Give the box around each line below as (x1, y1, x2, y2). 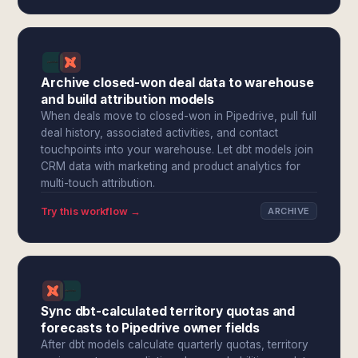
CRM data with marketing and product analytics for (41, 160, 301, 173)
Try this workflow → (41, 205, 141, 217)
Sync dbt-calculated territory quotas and (41, 304, 296, 319)
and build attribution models (41, 92, 215, 107)
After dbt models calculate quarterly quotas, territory (41, 338, 309, 351)
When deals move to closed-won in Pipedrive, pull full (41, 109, 317, 122)
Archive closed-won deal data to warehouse (41, 75, 314, 90)
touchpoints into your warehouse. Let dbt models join (41, 143, 314, 156)
